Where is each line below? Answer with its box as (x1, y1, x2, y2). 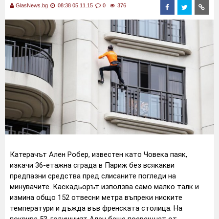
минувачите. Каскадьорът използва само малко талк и (10, 182, 199, 191)
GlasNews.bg (16, 2, 48, 8)
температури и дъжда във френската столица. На (10, 203, 182, 213)
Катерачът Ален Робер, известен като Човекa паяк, (10, 150, 187, 159)
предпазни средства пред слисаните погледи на (10, 171, 176, 180)
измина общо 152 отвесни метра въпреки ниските (10, 193, 182, 202)
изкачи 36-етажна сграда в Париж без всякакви (10, 160, 175, 170)
